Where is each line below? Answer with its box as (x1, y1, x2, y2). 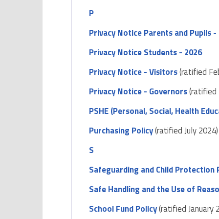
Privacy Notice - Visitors (89, 66, 178, 79)
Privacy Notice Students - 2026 (89, 46, 202, 59)
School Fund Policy (89, 202, 157, 216)
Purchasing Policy (89, 124, 153, 137)
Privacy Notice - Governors (89, 85, 188, 98)
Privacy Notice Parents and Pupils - (89, 26, 217, 40)
